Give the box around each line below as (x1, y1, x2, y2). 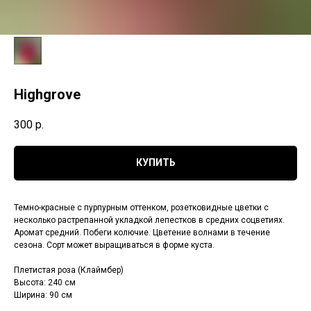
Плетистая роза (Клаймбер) (14, 264, 124, 275)
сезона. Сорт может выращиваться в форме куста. (14, 239, 215, 250)
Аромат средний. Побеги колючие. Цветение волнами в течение (14, 227, 270, 237)
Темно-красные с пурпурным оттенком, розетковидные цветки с (14, 202, 269, 212)
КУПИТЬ (135, 157, 176, 169)
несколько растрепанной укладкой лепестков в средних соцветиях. (14, 215, 285, 225)
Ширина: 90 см (14, 289, 72, 300)
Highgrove (14, 86, 81, 103)
